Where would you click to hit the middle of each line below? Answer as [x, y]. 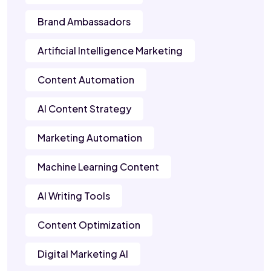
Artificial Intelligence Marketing [110, 51]
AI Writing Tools [74, 196]
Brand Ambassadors [84, 22]
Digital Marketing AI [83, 254]
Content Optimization [89, 225]
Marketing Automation [90, 138]
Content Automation [86, 80]
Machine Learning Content [98, 167]
